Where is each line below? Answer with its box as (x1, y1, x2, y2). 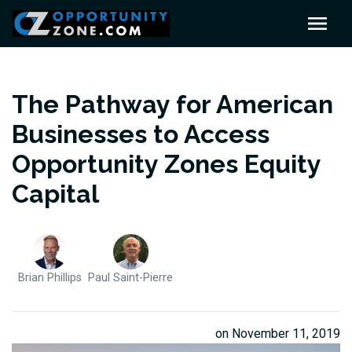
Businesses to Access (12, 119, 269, 148)
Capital (12, 178, 99, 208)
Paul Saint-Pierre (88, 270, 173, 284)
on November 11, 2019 (215, 325, 340, 341)
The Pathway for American (12, 89, 333, 119)
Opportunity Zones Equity (12, 148, 321, 178)
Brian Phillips (18, 270, 82, 284)
